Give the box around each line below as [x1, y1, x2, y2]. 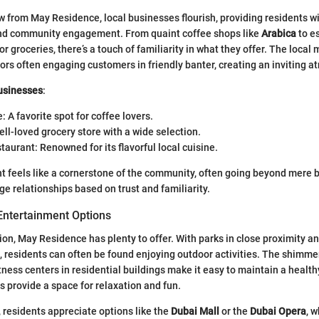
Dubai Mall [171, 305, 219, 317]
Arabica [261, 28, 296, 40]
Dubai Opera [250, 305, 306, 317]
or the [219, 305, 250, 317]
